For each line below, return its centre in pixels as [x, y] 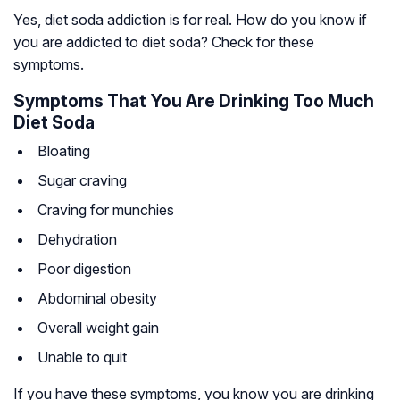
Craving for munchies [106, 210]
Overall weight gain [98, 328]
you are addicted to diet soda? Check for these [164, 42]
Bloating [64, 151]
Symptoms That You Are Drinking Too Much [194, 101]
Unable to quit [82, 358]
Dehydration [77, 240]
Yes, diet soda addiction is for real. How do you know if [190, 20]
